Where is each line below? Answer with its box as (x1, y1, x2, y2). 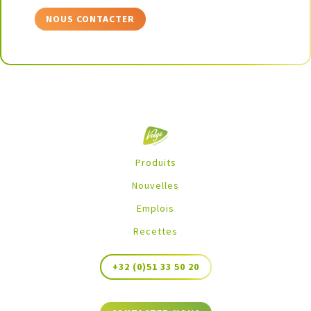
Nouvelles (132, 179, 179, 192)
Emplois (137, 202, 174, 215)
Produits (135, 156, 176, 169)
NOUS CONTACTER (46, 12, 135, 26)
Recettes (133, 225, 178, 238)
